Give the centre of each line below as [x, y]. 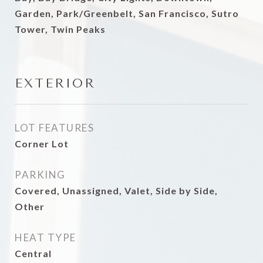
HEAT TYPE [45, 237]
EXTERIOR [55, 83]
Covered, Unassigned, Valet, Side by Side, [116, 190]
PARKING [40, 175]
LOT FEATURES [54, 128]
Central [33, 253]
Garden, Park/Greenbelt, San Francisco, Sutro [127, 13]
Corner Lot [42, 144]
